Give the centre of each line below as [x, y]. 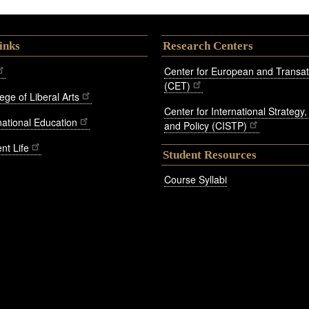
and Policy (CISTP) [206, 125]
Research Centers [208, 46]
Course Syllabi [196, 180]
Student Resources [210, 154]
